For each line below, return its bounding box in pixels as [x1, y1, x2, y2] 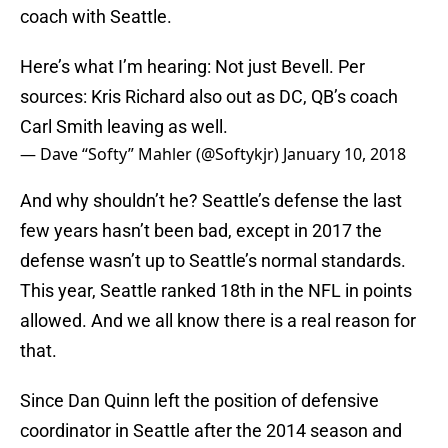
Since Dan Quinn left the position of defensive [20, 390, 379, 412]
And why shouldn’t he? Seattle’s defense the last [20, 190, 402, 212]
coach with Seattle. [20, 6, 172, 28]
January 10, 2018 [283, 143, 406, 166]
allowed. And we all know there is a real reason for [20, 310, 416, 332]
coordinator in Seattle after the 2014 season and [20, 420, 402, 442]
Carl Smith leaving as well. [20, 116, 228, 138]
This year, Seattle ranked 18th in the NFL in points [20, 280, 412, 302]
